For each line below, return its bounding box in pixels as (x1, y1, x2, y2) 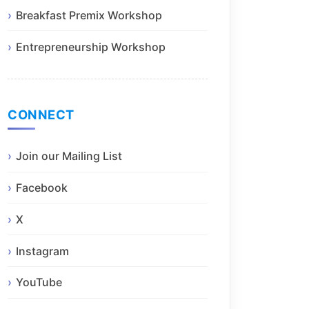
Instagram (16, 243, 69, 258)
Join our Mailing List (16, 149, 122, 163)
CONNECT (8, 106, 74, 122)
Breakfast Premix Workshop (16, 8, 162, 22)
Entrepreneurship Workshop (16, 39, 166, 54)
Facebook (16, 181, 68, 195)
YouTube (16, 275, 62, 290)
